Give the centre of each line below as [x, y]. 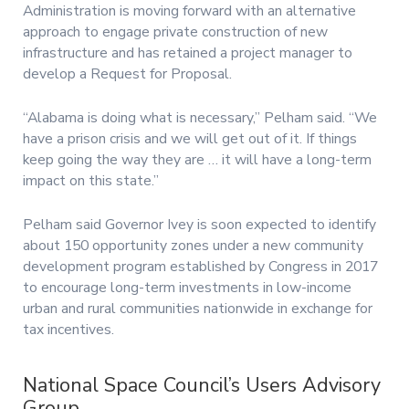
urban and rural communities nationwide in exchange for [198, 309]
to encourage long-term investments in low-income [187, 288]
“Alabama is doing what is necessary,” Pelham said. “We [200, 118]
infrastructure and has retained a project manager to [188, 52]
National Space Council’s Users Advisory [202, 386]
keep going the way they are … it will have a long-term [197, 160]
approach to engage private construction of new [175, 31]
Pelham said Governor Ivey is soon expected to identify [199, 225]
